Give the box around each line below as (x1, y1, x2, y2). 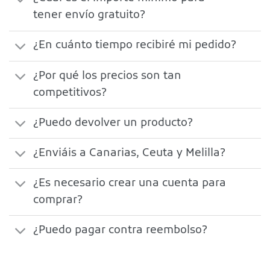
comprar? (33, 193, 83, 207)
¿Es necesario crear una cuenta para (33, 176, 227, 190)
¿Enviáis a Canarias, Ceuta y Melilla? (33, 146, 226, 160)
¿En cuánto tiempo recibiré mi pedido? (33, 39, 237, 53)
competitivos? (33, 86, 107, 100)
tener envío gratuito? (33, 8, 146, 23)
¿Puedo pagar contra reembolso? (33, 223, 208, 237)
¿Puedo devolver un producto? (33, 116, 193, 130)
